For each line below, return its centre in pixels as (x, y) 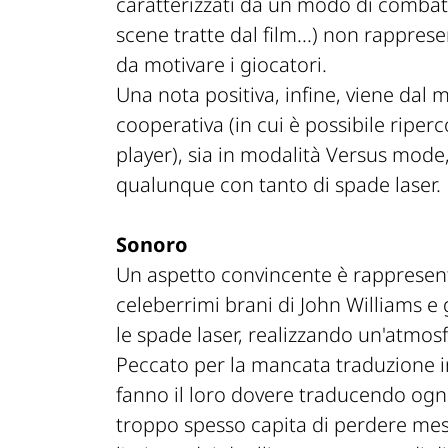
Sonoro (152, 245)
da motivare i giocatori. (221, 65)
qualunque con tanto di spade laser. (278, 185)
